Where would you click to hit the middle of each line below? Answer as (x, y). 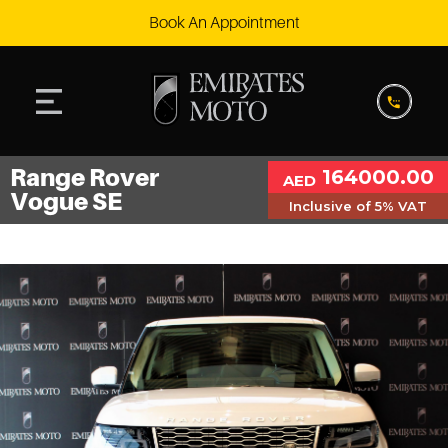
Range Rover (84, 178)
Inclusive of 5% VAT (358, 206)
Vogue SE (66, 202)
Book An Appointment (224, 23)
